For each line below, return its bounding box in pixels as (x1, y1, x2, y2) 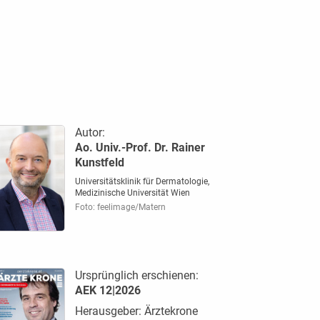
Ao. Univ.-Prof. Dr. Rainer (74, 140, 205, 154)
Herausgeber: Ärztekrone (74, 304, 198, 319)
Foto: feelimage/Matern (74, 201, 166, 212)
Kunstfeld (74, 155, 124, 169)
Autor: (74, 125, 105, 139)
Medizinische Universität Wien (74, 187, 190, 198)
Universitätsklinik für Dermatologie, (74, 176, 209, 186)
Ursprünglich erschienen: (74, 269, 199, 283)
